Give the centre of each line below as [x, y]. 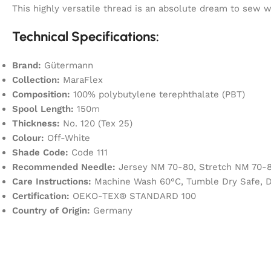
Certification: [41, 196]
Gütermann [67, 65]
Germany [111, 210]
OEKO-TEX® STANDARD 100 [133, 196]
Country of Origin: [51, 210]
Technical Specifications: [86, 36]
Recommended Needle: [64, 167]
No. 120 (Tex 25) [96, 123]
